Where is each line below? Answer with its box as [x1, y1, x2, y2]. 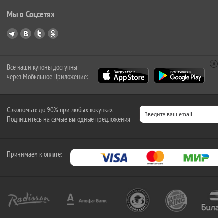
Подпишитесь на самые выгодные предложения [7, 114, 130, 124]
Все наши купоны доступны [7, 62, 77, 72]
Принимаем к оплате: [7, 149, 62, 159]
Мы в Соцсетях [7, 8, 54, 19]
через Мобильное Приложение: [7, 72, 88, 81]
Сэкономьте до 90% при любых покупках [7, 105, 113, 114]
